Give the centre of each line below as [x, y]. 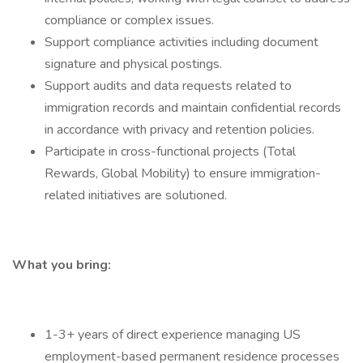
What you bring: [62, 265]
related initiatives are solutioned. [136, 195]
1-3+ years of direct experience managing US [173, 335]
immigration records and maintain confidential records [193, 108]
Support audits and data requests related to [168, 86]
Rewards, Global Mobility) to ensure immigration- [183, 173]
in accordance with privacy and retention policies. [179, 130]
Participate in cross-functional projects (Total [170, 152]
